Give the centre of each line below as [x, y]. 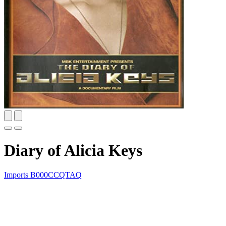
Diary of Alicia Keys [73, 150]
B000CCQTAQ [56, 175]
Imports [17, 175]
